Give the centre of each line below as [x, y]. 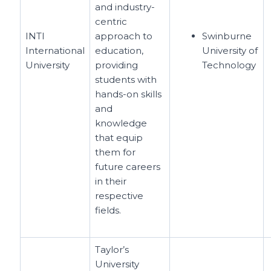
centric [111, 21]
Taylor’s [112, 250]
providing [117, 65]
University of [230, 51]
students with [126, 80]
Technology [229, 65]
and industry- [125, 7]
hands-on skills [129, 94]
